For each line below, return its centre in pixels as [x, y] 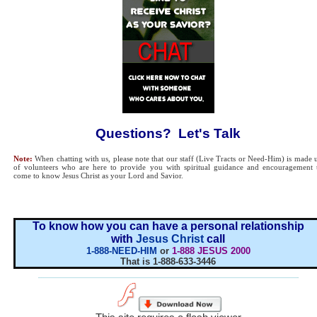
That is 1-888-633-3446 [168, 262]
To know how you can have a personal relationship [168, 226]
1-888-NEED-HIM [121, 251]
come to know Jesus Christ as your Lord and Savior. [99, 175]
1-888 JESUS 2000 [211, 251]
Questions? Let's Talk [168, 133]
